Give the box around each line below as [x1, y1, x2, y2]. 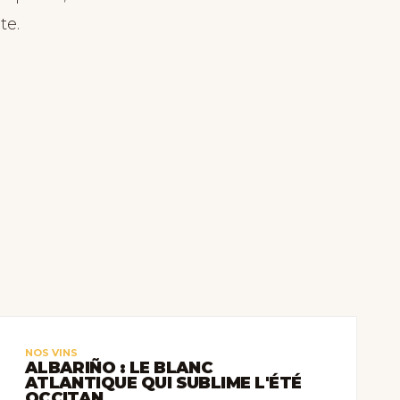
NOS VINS [24, 346, 78, 359]
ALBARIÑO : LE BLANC [24, 358, 213, 378]
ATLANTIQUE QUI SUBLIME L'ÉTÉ [24, 373, 302, 393]
